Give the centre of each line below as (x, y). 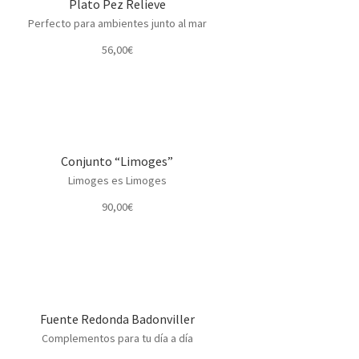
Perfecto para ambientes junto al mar (117, 23)
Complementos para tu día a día (117, 339)
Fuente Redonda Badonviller (117, 319)
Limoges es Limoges (117, 181)
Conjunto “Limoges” (117, 161)
